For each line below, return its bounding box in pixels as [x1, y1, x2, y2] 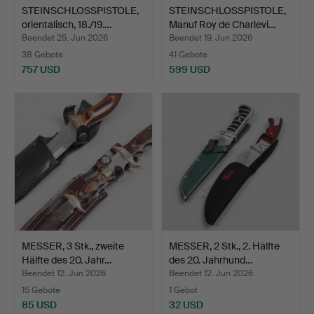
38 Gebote [22, 48, 63, 60]
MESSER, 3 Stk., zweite [22, 239, 124, 252]
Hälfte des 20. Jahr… [22, 253, 111, 266]
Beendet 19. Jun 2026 [169, 32, 252, 43]
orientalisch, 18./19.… [22, 18, 111, 31]
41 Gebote [169, 48, 207, 60]
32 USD [169, 298, 203, 311]
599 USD [169, 62, 210, 76]
